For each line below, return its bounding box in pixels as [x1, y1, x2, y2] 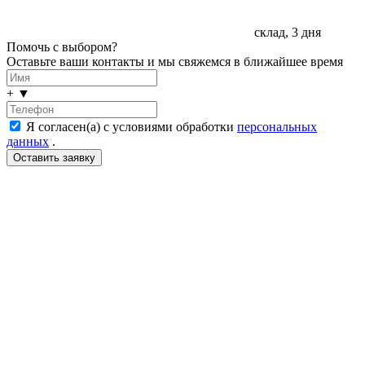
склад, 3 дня [251, 24, 321, 39]
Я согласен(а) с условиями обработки [26, 119, 237, 134]
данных [7, 134, 49, 148]
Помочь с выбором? [7, 39, 117, 54]
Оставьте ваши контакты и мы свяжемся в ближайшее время [7, 54, 343, 68]
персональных [237, 119, 317, 134]
